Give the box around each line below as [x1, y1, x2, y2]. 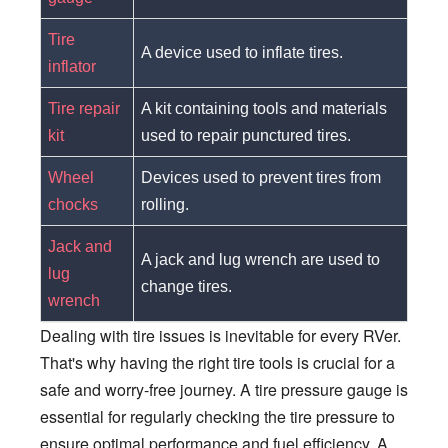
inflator [48, 57, 97, 75]
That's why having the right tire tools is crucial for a [40, 350, 395, 374]
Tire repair [48, 99, 121, 117]
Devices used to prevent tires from [141, 168, 382, 186]
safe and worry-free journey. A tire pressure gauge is [40, 377, 408, 401]
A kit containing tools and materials [141, 99, 388, 117]
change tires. [141, 277, 233, 295]
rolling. [141, 195, 190, 213]
